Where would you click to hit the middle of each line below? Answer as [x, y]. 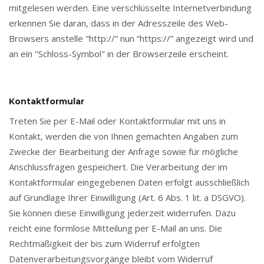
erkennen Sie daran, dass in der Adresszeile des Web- [118, 23]
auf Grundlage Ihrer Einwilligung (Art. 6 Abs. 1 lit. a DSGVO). [127, 197]
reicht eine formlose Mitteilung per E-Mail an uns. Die [115, 228]
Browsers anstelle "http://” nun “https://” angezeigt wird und [131, 38]
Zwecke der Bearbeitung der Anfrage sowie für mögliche [123, 151]
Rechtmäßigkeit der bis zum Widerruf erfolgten [104, 243]
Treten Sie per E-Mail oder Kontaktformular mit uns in [117, 121]
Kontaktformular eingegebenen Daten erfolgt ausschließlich [129, 182]
